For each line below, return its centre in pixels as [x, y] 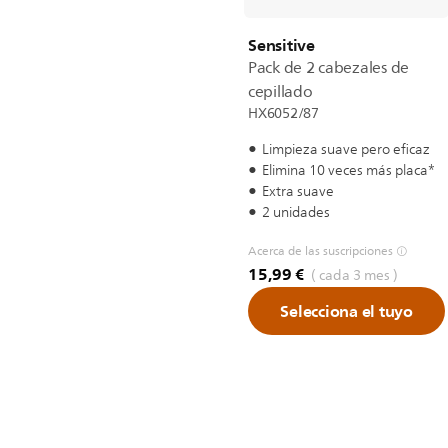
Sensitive [281, 45]
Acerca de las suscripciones [320, 251]
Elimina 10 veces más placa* [348, 170]
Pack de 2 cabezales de [329, 68]
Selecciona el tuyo [346, 311]
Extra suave [298, 191]
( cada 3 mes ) [353, 275]
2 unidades [296, 212]
